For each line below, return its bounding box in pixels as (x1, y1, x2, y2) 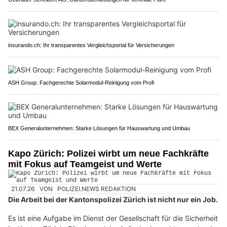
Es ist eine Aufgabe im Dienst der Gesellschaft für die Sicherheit (8, 214, 218, 223)
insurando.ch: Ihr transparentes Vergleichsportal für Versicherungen (8, 42, 174, 48)
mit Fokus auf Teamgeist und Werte (8, 159, 162, 169)
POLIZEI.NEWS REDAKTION (57, 184, 136, 193)
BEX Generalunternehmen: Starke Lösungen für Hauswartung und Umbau (8, 125, 190, 131)
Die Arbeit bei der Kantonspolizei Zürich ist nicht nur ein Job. (8, 195, 218, 204)
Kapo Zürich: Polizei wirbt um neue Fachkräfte (8, 148, 209, 159)
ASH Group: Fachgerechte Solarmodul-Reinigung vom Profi (8, 79, 154, 86)
